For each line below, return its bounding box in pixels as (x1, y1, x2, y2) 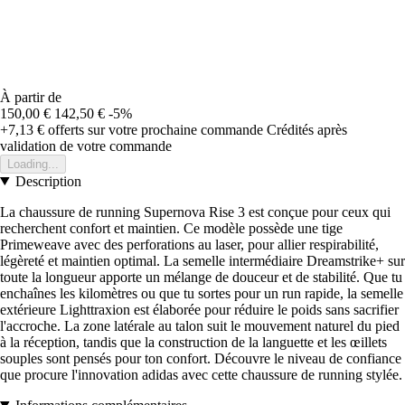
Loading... (7, 156, 59, 171)
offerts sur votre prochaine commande (44, 121, 263, 137)
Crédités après (267, 121, 347, 137)
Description (14, 173, 81, 189)
